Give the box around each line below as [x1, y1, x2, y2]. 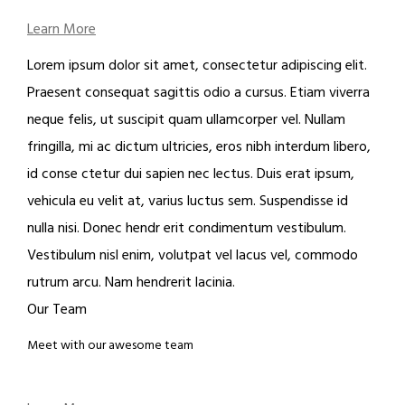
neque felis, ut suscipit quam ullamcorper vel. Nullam [27, 108, 345, 132]
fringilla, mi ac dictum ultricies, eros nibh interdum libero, [27, 136, 371, 159]
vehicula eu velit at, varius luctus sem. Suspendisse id [27, 190, 348, 213]
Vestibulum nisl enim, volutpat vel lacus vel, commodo [27, 244, 358, 268]
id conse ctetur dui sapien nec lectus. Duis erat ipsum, [27, 163, 354, 186]
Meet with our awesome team [27, 335, 193, 356]
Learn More [27, 18, 96, 42]
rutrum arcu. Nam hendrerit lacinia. [27, 271, 235, 295]
